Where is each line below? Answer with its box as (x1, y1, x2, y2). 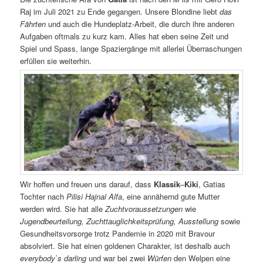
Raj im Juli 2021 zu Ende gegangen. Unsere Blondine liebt (20, 6, 220, 18)
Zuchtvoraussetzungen (105, 203, 183, 214)
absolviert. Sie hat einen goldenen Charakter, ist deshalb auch (20, 240, 231, 251)
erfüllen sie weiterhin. (20, 55, 95, 67)
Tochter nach (20, 190, 67, 202)
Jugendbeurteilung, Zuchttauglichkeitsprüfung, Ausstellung (20, 215, 219, 227)
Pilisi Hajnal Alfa (66, 190, 123, 202)
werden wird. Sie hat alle (20, 203, 106, 214)
